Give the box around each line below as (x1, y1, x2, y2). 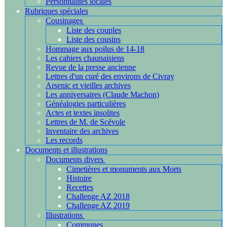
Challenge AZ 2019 (66, 201, 130, 210)
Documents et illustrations (25, 145, 107, 154)
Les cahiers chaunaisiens (46, 54, 124, 62)
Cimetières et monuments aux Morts (66, 165, 181, 173)
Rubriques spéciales (25, 7, 88, 15)
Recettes (66, 183, 93, 192)
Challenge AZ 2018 (66, 192, 130, 201)
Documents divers (46, 155, 105, 164)
